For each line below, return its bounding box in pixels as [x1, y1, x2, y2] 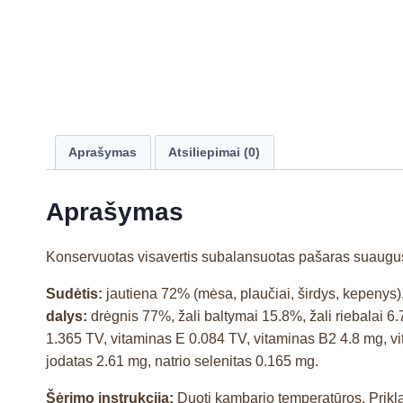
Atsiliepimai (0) [168, 144, 261, 159]
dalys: [46, 308, 91, 324]
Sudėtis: [46, 285, 106, 301]
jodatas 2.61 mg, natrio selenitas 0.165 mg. [46, 353, 318, 369]
